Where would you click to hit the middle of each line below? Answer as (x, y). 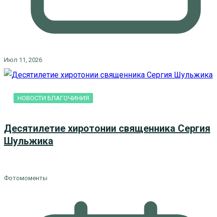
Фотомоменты (26, 178)
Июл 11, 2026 (23, 60)
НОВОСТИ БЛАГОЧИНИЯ (53, 98)
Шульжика (29, 141)
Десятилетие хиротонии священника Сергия (107, 128)
